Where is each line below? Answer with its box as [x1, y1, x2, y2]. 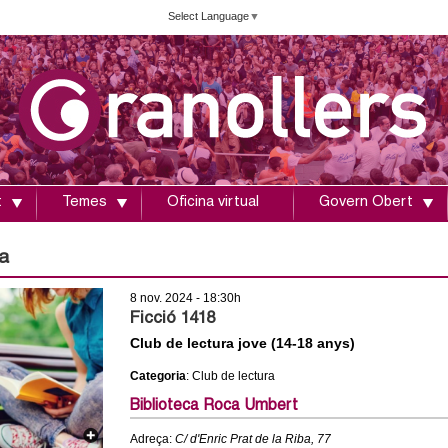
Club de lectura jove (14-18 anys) [129, 335, 355, 351]
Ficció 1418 [129, 311, 215, 328]
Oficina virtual [167, 196, 259, 210]
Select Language [168, 9, 249, 22]
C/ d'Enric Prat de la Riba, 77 [174, 432, 331, 446]
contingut [152, 53, 202, 67]
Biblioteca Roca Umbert [129, 399, 298, 414]
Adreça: [129, 432, 175, 446]
